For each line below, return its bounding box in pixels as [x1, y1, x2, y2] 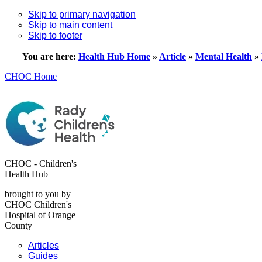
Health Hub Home [78, 51, 150, 61]
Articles [28, 240, 59, 250]
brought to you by [5, 189, 71, 199]
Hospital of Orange [5, 210, 75, 220]
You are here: [22, 51, 78, 61]
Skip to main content [28, 20, 112, 30]
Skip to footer [28, 30, 82, 40]
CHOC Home [5, 71, 57, 81]
